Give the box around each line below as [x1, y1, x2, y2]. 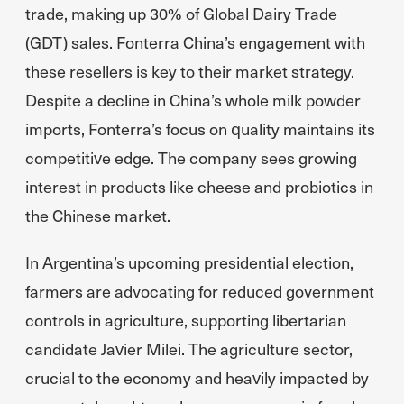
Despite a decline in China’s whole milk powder [25, 88, 361, 111]
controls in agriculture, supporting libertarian [25, 308, 346, 331]
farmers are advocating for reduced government [25, 280, 374, 302]
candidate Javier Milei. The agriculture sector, [25, 337, 353, 360]
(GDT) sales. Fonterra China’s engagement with [25, 31, 365, 53]
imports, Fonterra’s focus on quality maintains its [25, 117, 375, 140]
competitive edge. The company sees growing [25, 146, 357, 169]
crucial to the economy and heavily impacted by [25, 366, 369, 389]
